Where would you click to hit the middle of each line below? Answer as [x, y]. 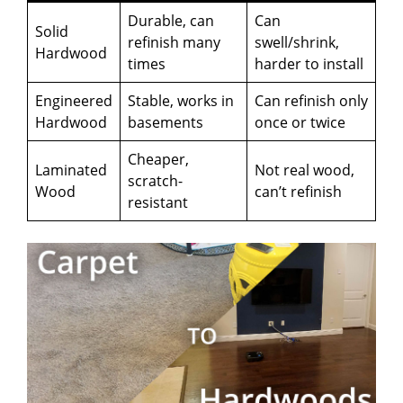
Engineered [74, 101]
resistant [158, 203]
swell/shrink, [297, 43]
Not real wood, [304, 170]
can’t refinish [298, 192]
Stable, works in [181, 101]
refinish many [174, 43]
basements [166, 123]
